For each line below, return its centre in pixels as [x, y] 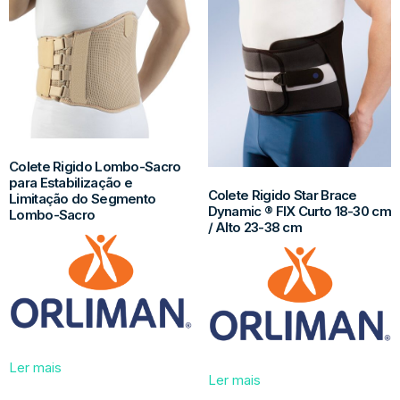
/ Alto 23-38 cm [255, 227]
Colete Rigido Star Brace [282, 195]
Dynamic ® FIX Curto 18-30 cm [299, 211]
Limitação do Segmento [83, 198]
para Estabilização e [71, 182]
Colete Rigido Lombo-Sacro [95, 166]
